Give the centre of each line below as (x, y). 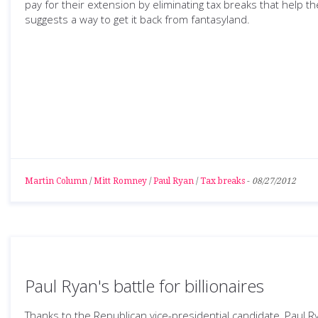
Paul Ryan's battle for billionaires (144, 286)
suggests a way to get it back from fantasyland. (137, 19)
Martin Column (56, 181)
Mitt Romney (120, 181)
